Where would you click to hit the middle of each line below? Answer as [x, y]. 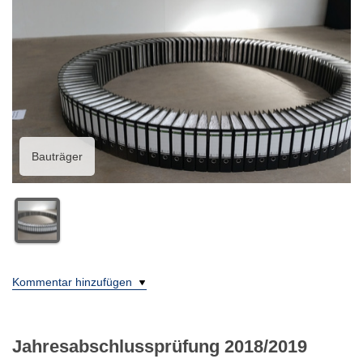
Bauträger [57, 156]
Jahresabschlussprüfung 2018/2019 [160, 346]
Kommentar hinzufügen [74, 282]
